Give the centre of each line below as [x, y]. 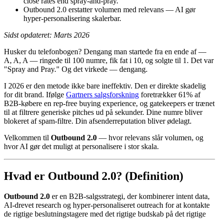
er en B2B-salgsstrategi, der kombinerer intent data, [130, 197]
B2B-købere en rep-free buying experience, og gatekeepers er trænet [109, 103]
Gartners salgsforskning [102, 94]
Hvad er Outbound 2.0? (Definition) [94, 176]
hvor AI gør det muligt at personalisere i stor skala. [81, 146]
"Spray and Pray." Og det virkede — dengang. [76, 69]
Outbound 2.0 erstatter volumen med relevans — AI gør [109, 9]
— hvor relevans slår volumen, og [150, 137]
